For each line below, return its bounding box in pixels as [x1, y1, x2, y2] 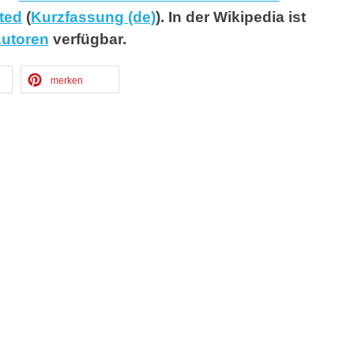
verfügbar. [48, 31, 126, 48]
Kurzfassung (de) [31, 9, 156, 26]
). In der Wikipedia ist [156, 9, 307, 26]
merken [51, 75, 83, 87]
